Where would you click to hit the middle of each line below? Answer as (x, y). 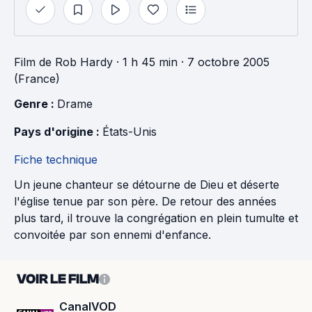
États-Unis (130, 132)
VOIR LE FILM (58, 279)
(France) (37, 79)
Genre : (36, 104)
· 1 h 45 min (145, 62)
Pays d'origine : (58, 132)
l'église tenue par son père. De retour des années (145, 201)
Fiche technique (56, 159)
